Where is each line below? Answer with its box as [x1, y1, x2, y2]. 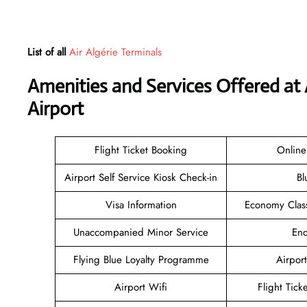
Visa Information [105, 197, 177, 212]
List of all [27, 44, 69, 60]
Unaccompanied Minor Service [73, 224, 208, 240]
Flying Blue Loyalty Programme [73, 251, 209, 267]
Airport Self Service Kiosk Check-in [64, 169, 217, 185]
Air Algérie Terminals [69, 44, 162, 60]
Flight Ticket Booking [95, 142, 187, 158]
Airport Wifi [114, 279, 167, 295]
